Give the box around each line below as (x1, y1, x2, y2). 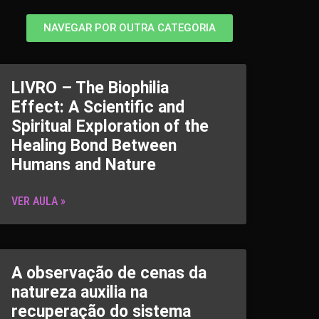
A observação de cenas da (11, 263, 206, 283)
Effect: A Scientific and (11, 98, 184, 117)
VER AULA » (11, 194, 66, 208)
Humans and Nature (11, 155, 156, 174)
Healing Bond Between (11, 136, 177, 155)
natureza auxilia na (11, 283, 147, 302)
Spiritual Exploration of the (11, 117, 209, 136)
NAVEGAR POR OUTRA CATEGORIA (43, 21, 216, 34)
